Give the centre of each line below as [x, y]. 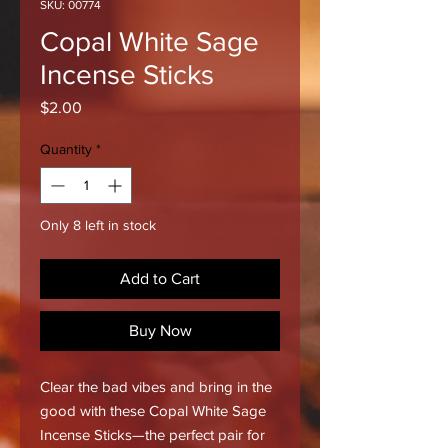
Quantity [66, 148]
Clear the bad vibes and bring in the [156, 386]
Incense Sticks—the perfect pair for [152, 434]
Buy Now [160, 330]
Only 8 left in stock [98, 224]
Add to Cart [160, 278]
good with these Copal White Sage [153, 410]
